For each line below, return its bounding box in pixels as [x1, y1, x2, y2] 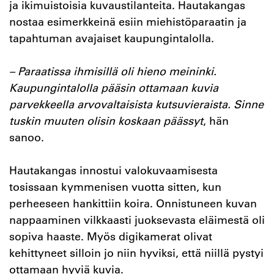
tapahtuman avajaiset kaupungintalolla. [9, 31, 220, 46]
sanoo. [9, 130, 44, 145]
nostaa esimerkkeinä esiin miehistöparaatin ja [9, 14, 246, 29]
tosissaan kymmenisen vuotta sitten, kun [9, 179, 221, 194]
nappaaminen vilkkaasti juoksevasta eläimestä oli [9, 212, 265, 228]
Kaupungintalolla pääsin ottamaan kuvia [9, 80, 218, 95]
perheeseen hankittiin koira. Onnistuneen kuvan [9, 196, 257, 211]
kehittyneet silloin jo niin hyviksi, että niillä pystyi [9, 245, 264, 261]
